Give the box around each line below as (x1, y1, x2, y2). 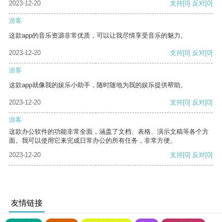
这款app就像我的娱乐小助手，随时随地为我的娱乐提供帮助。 (9, 81, 187, 89)
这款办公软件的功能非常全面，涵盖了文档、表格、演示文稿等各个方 (9, 128, 209, 136)
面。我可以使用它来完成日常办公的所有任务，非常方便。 (9, 137, 176, 145)
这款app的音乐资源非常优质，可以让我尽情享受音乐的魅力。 (9, 32, 187, 40)
